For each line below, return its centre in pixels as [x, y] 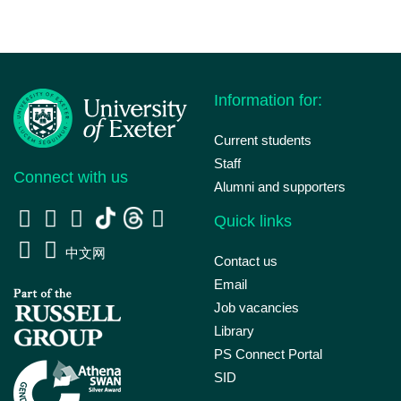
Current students [263, 140]
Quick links [253, 221]
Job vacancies [256, 307]
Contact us [246, 261]
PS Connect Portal [268, 354]
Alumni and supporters [280, 187]
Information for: [268, 100]
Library [234, 331]
